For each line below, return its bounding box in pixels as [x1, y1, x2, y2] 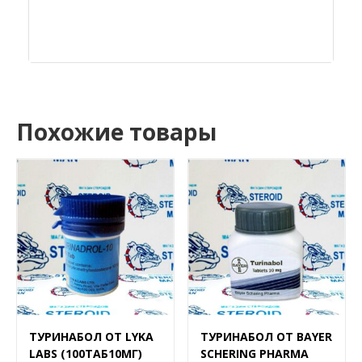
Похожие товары [16, 116, 217, 148]
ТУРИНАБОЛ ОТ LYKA [29, 329, 154, 345]
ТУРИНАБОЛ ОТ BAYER [200, 329, 333, 345]
